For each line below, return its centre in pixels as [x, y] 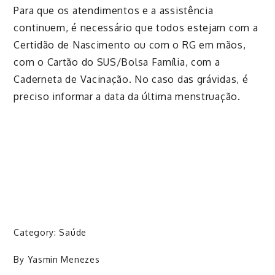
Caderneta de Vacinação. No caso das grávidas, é [131, 79]
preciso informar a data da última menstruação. [127, 97]
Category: [37, 233]
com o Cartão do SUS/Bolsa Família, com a [117, 62]
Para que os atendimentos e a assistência [114, 11]
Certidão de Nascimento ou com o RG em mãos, [130, 45]
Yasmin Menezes [64, 260]
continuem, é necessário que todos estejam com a [136, 28]
